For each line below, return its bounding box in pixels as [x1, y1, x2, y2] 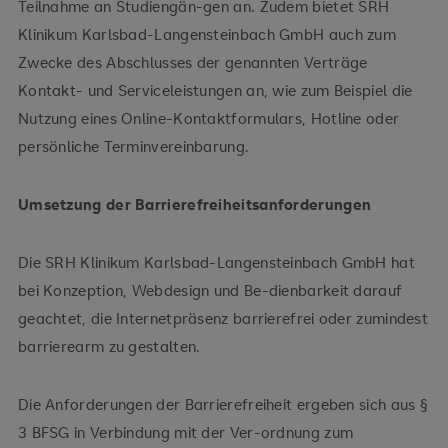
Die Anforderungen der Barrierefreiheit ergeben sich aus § [17, 394, 429, 414]
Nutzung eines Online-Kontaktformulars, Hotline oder [17, 108, 400, 128]
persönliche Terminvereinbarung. [17, 136, 250, 156]
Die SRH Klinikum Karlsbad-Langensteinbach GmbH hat [17, 252, 415, 272]
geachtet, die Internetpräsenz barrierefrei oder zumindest [17, 308, 429, 328]
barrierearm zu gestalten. [17, 336, 201, 356]
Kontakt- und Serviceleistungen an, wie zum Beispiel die [17, 80, 413, 100]
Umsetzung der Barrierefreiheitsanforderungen [17, 194, 372, 214]
